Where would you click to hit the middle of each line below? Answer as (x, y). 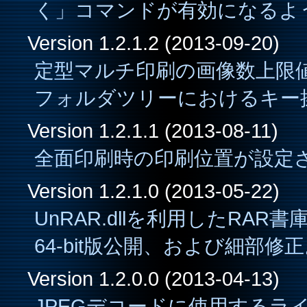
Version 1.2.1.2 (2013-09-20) (153, 43)
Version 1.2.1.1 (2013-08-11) (153, 131)
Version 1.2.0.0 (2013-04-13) (153, 279)
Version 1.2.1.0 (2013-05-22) (153, 191)
